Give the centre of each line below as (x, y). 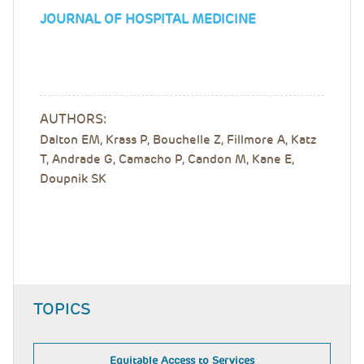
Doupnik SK (73, 179)
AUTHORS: (73, 119)
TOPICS (62, 309)
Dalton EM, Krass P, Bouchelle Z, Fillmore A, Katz (178, 140)
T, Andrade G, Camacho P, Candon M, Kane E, (167, 159)
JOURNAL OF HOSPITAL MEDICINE (148, 19)
